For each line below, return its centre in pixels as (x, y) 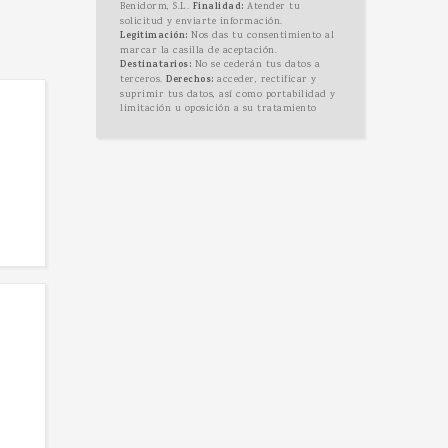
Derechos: (190, 80)
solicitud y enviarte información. (201, 22)
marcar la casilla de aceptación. (198, 51)
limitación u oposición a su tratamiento (218, 109)
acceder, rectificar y (265, 80)
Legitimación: (154, 36)
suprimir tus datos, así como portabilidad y (228, 95)
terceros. (143, 80)
